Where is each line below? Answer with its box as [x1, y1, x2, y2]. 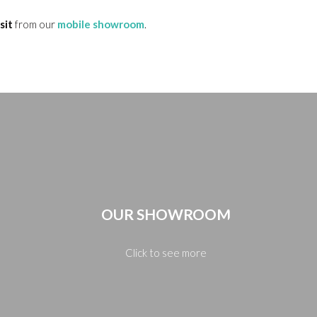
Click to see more [125, 246, 207, 259]
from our [13, 17, 57, 30]
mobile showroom [57, 17, 144, 30]
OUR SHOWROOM [100, 205, 231, 223]
